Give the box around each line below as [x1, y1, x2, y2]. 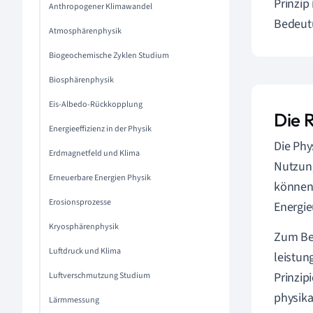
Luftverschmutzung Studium [49, 270, 150, 282]
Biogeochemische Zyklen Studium [49, 50, 169, 61]
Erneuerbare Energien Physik [49, 172, 151, 184]
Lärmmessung [49, 294, 99, 306]
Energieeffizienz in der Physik [49, 123, 152, 135]
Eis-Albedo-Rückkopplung [49, 99, 143, 110]
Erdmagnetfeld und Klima [49, 147, 140, 159]
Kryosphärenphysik [49, 221, 119, 233]
